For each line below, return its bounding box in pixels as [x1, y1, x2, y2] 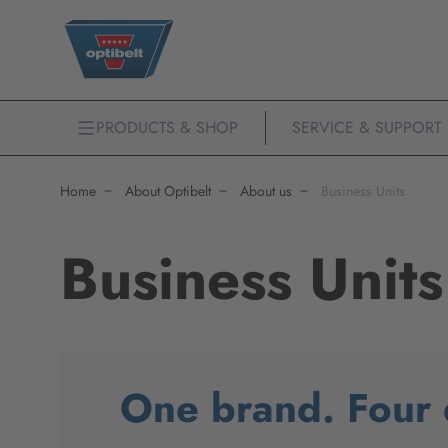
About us [240, 181, 292, 201]
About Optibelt [125, 181, 211, 201]
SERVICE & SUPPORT [291, 116, 441, 139]
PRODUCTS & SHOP [96, 116, 238, 139]
